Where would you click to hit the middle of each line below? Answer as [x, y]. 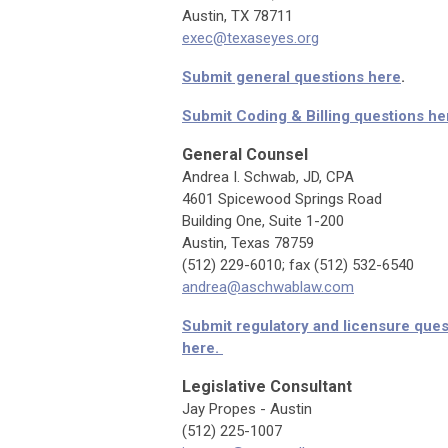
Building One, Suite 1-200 [263, 221]
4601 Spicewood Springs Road [282, 199]
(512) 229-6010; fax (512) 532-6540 [298, 265]
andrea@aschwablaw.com [268, 287]
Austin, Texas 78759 [248, 243]
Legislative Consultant [267, 386]
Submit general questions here [291, 77]
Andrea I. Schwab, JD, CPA [268, 177]
